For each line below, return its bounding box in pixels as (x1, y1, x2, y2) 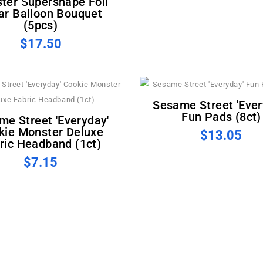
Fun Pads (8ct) (181, 110, 261, 124)
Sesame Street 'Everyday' (153, 98, 160, 112)
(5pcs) (23, 18, 58, 32)
